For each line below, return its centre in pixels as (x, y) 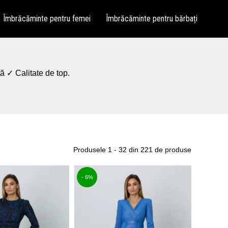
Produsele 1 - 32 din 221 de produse (132, 150)
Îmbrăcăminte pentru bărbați (152, 19)
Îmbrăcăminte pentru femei (47, 19)
